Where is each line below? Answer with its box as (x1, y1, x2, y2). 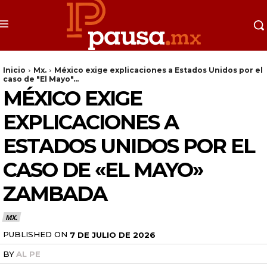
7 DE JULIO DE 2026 (70, 229, 156, 240)
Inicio (3, 66, 26, 75)
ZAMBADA (3, 181, 107, 207)
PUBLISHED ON (3, 229, 67, 239)
